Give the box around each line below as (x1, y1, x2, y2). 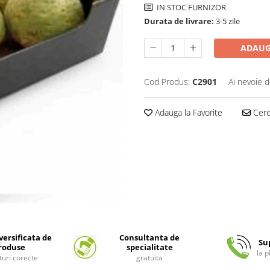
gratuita (136, 252, 163, 263)
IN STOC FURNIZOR (155, 1, 226, 13)
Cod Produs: (144, 75, 190, 87)
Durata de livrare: (144, 15, 214, 27)
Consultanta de (119, 231, 180, 243)
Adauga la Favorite (152, 106, 222, 118)
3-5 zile (214, 15, 240, 27)
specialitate (126, 241, 173, 253)
